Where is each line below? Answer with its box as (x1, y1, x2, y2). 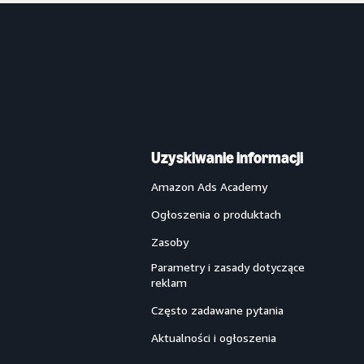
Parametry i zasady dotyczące (151, 260, 305, 274)
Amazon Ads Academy (151, 180, 267, 193)
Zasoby (151, 235, 188, 249)
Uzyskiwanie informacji (151, 148, 303, 167)
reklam (151, 275, 187, 289)
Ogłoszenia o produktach (151, 207, 281, 221)
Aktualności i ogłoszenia (151, 331, 276, 344)
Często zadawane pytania (151, 303, 284, 317)
